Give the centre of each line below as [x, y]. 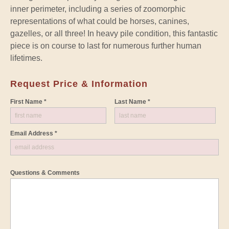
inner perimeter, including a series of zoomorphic [98, 9]
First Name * [28, 101]
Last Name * [132, 101]
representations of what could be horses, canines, [100, 21]
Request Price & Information [79, 84]
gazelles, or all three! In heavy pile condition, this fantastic [114, 33]
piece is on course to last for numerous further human [106, 45]
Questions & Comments [45, 173]
